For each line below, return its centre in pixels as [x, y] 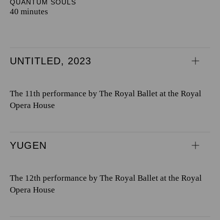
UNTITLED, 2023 [51, 61]
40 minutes [29, 12]
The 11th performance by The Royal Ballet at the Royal [106, 94]
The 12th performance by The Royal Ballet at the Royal [106, 178]
